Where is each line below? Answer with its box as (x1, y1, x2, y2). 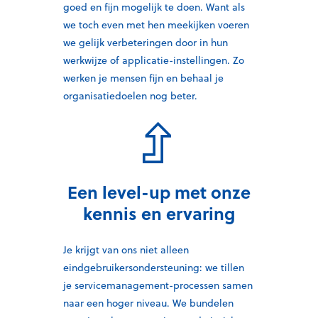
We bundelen (170, 295, 234, 310)
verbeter (104, 35, 146, 50)
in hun (199, 35, 228, 50)
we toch (63, 18, 102, 33)
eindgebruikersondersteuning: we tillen (63, 260, 244, 275)
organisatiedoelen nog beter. (63, 89, 197, 104)
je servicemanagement (63, 278, 169, 292)
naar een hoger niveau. (63, 295, 170, 310)
